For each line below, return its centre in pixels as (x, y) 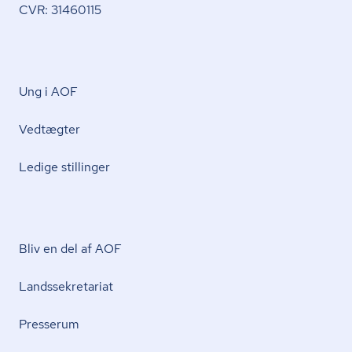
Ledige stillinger (64, 167)
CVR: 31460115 (60, 10)
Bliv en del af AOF (70, 249)
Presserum (49, 324)
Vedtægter (49, 129)
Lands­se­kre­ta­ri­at (66, 286)
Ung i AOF (48, 92)
